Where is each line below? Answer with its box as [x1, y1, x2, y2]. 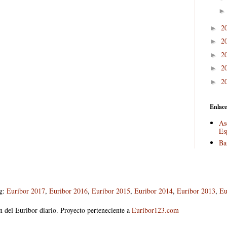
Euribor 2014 [134, 186, 173, 196]
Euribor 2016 [49, 186, 88, 196]
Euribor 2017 [7, 186, 45, 196]
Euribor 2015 [92, 186, 130, 196]
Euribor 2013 [177, 186, 215, 196]
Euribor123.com [132, 205, 179, 215]
